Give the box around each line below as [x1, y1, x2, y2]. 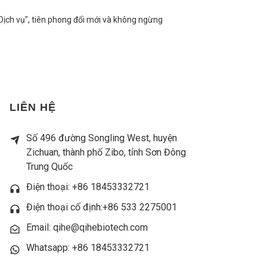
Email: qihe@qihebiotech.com [26, 222, 148, 234]
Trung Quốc [26, 161, 73, 173]
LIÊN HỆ [10, 101, 56, 114]
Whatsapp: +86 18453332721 [26, 242, 150, 254]
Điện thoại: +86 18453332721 [26, 181, 150, 193]
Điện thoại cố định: [26, 201, 103, 213]
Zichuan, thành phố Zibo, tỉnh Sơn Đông [26, 147, 186, 159]
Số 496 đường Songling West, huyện [26, 132, 177, 144]
